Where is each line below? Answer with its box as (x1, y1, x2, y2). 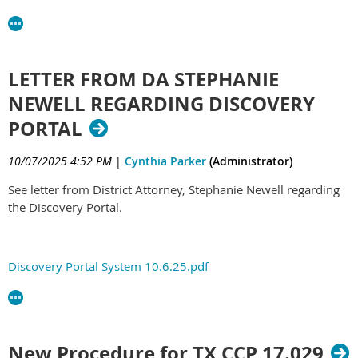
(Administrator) (206, 153, 292, 169)
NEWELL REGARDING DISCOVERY (8, 89, 315, 117)
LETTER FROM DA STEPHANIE (8, 65, 279, 93)
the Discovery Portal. (8, 198, 122, 215)
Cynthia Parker (125, 153, 206, 169)
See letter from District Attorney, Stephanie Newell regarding (8, 181, 340, 197)
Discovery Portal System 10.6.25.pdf (8, 257, 209, 274)
